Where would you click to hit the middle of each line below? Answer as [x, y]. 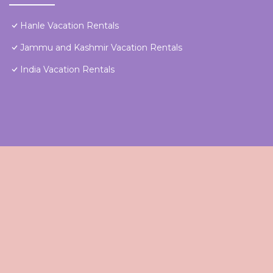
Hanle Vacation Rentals [69, 26]
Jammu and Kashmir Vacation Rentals [101, 48]
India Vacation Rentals [67, 70]
